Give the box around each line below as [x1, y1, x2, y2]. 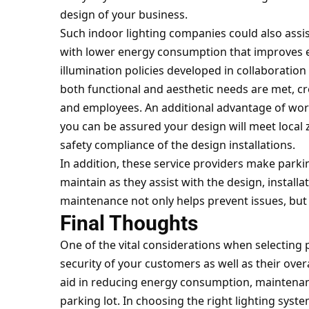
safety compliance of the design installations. [59, 137, 295, 152]
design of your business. [59, 7, 188, 22]
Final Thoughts [59, 211, 198, 235]
